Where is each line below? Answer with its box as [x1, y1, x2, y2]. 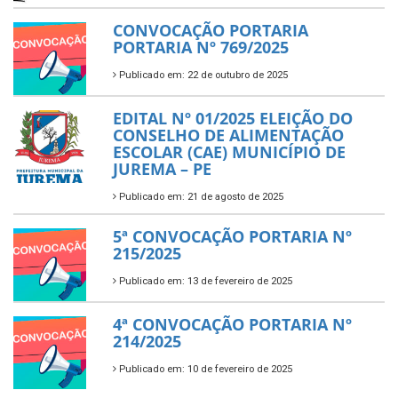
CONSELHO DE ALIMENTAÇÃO [113, 124, 344, 147]
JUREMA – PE [113, 158, 211, 180]
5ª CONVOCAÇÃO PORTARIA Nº [113, 226, 352, 248]
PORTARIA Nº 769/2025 [113, 36, 289, 59]
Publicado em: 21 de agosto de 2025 [116, 191, 283, 203]
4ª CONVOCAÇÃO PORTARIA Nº [113, 314, 352, 336]
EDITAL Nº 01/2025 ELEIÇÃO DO [113, 107, 353, 130]
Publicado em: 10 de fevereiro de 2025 [116, 363, 292, 376]
